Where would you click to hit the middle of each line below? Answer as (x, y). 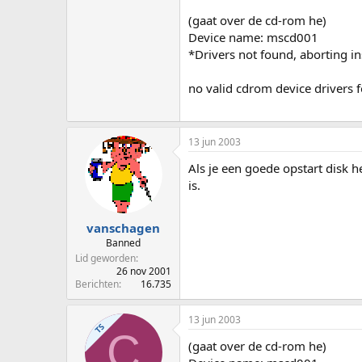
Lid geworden (105, 258)
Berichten (97, 284)
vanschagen (123, 227)
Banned (123, 242)
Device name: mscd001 (253, 37)
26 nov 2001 (144, 271)
